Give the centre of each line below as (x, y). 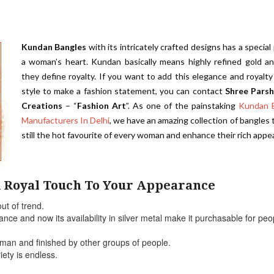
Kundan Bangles (54, 47)
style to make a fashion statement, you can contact (123, 91)
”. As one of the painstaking (182, 106)
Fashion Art (101, 106)
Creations (42, 106)
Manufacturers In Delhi (65, 120)
